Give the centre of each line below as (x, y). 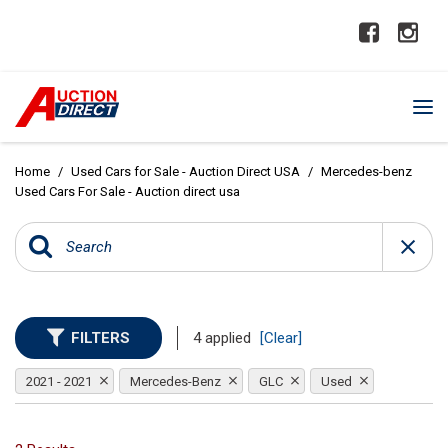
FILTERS (100, 338)
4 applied (224, 338)
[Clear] (281, 338)
